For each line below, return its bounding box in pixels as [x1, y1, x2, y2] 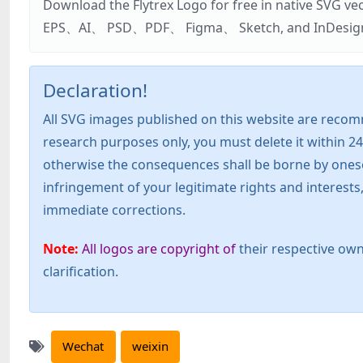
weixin [131, 338, 169, 355]
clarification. [43, 262, 118, 280]
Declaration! [43, 77, 147, 103]
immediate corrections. [43, 200, 186, 219]
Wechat [62, 338, 105, 355]
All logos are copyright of [82, 239, 236, 258]
